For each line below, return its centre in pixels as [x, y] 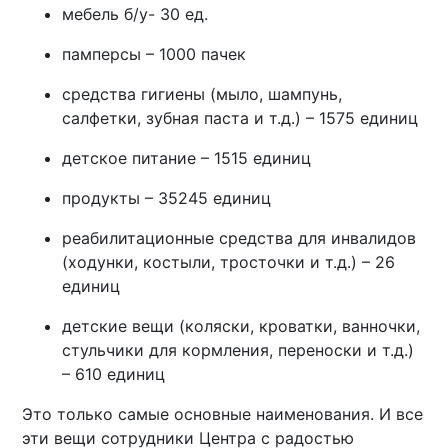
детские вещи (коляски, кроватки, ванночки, [241, 325]
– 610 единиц [114, 373]
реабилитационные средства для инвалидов [239, 237]
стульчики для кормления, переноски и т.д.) [238, 349]
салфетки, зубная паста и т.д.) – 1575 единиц [240, 117]
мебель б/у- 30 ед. [135, 13]
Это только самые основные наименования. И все [223, 413]
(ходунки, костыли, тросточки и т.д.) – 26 [229, 261]
